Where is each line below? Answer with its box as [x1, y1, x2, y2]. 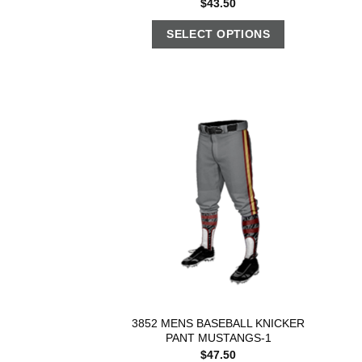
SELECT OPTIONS [166, 27, 271, 41]
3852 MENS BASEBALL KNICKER [132, 317, 305, 330]
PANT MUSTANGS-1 [165, 331, 271, 345]
